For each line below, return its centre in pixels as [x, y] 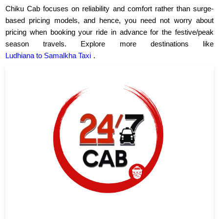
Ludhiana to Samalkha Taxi [48, 56]
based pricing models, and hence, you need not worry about [109, 21]
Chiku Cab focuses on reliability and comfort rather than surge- [109, 9]
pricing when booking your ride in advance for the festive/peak [109, 32]
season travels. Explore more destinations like [109, 44]
